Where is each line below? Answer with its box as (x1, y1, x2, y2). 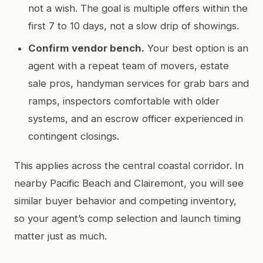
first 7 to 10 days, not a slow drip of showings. (28, 19, 239, 32)
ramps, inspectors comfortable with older (28, 95, 220, 107)
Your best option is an (144, 42, 248, 54)
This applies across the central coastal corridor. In (14, 159, 244, 171)
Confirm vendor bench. (28, 42, 144, 54)
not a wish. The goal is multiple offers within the (28, 2, 248, 14)
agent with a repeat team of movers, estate (28, 59, 229, 72)
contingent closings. (28, 130, 119, 142)
